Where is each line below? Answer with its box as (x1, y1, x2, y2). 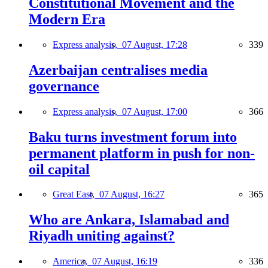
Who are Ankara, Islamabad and (29, 212, 229, 228)
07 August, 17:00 (122, 106, 187, 117)
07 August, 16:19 (92, 256, 157, 267)
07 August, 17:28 (122, 39, 187, 50)
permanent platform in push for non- (29, 145, 255, 161)
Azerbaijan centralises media (29, 62, 208, 78)
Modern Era (29, 11, 105, 27)
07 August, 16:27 (99, 189, 165, 200)
